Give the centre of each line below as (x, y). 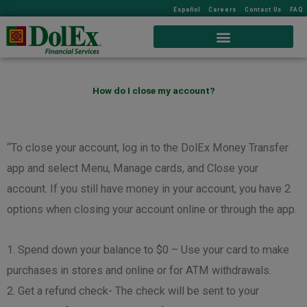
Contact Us (263, 10)
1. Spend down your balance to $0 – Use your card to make (148, 249)
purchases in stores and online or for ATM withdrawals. (139, 270)
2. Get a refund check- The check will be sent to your (133, 291)
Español (187, 10)
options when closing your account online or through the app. (152, 209)
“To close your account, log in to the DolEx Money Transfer (148, 147)
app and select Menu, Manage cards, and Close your (133, 168)
